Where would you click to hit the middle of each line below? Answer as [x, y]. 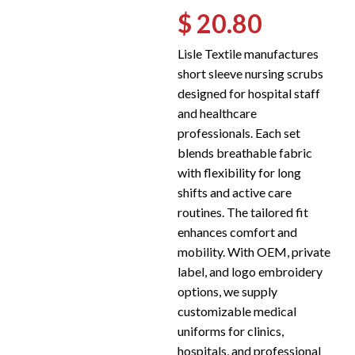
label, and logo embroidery [250, 271]
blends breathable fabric [245, 153]
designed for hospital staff [249, 93]
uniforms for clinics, [231, 331]
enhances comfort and [237, 232]
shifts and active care [235, 192]
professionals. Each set [239, 133]
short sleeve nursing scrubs [250, 73]
